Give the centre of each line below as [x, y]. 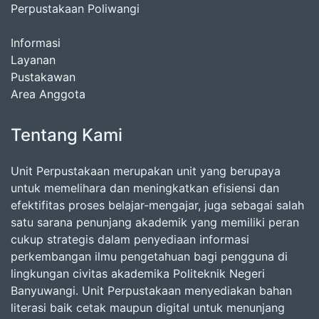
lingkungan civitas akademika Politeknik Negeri [138, 274]
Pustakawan [43, 77]
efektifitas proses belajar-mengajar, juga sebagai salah [157, 205]
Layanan [33, 60]
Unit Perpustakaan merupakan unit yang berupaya [146, 171]
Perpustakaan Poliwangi [75, 9]
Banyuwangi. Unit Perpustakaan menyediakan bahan [151, 291]
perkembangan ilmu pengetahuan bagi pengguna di [149, 257]
